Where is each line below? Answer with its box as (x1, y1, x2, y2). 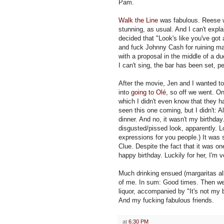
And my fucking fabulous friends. (118, 196, 214, 204)
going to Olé (131, 88, 166, 96)
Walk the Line (118, 16, 158, 24)
